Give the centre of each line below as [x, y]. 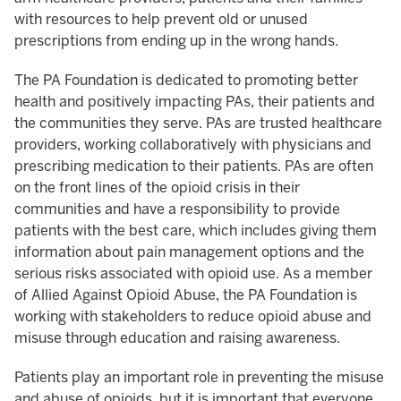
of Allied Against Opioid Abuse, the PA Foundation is [186, 295]
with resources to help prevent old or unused [161, 20]
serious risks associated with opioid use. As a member [193, 274]
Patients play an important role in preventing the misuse [199, 378]
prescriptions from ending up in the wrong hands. [176, 41]
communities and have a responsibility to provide [177, 209]
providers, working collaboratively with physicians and [193, 145]
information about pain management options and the [189, 252]
